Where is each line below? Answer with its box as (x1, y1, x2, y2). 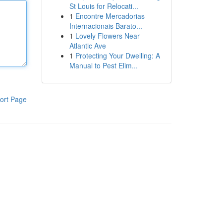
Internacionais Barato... (69, 21, 142, 31)
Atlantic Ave (69, 41, 106, 51)
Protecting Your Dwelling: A (75, 51, 160, 60)
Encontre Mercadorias (75, 11, 145, 21)
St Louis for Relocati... (69, 1, 138, 11)
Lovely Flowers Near (75, 31, 140, 41)
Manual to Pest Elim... (69, 60, 138, 70)
